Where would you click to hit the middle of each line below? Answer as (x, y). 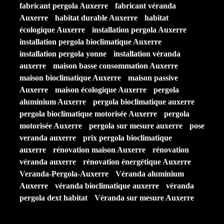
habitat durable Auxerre (96, 18)
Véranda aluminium (150, 174)
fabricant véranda (145, 6)
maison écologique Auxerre (101, 90)
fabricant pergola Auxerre (64, 6)
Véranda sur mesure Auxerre (144, 198)
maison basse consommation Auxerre (115, 66)
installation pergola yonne (63, 54)
